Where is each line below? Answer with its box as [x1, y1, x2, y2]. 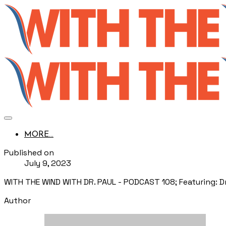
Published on [4, 147, 54, 158]
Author [4, 195, 31, 206]
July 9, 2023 [24, 158, 71, 168]
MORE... [24, 131, 53, 139]
